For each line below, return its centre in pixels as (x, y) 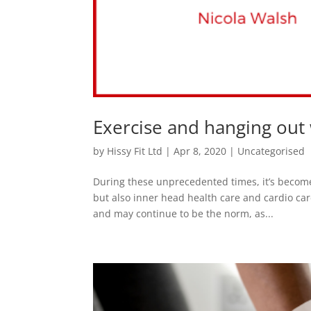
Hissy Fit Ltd (135, 151)
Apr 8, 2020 (200, 151)
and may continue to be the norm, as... (184, 214)
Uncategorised (271, 151)
